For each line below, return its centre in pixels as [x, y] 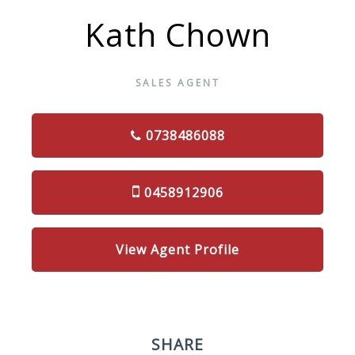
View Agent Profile [177, 250]
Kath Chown [177, 35]
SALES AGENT [177, 83]
